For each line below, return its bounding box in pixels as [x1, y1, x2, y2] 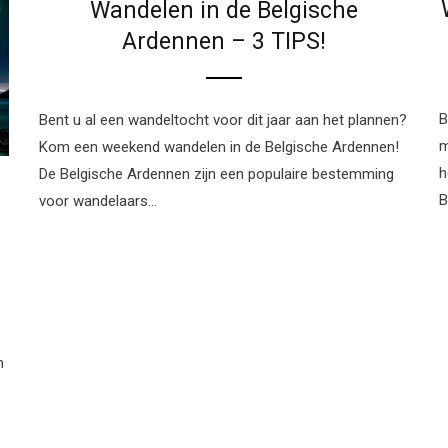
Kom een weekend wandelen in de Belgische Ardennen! [39, 138, 399, 157]
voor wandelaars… [39, 192, 157, 211]
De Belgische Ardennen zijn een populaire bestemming [39, 165, 394, 184]
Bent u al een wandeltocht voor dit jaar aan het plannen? [39, 111, 407, 130]
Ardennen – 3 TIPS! [122, 28, 326, 56]
